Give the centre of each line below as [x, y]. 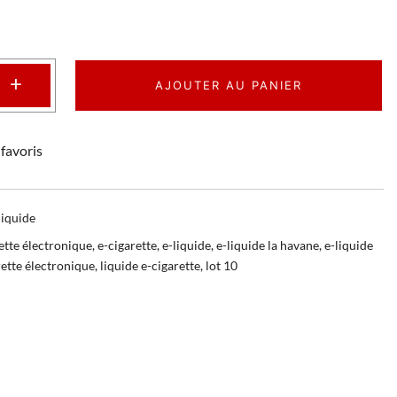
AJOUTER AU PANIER [228, 85]
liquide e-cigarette [150, 265]
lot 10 [222, 265]
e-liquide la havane [268, 245]
